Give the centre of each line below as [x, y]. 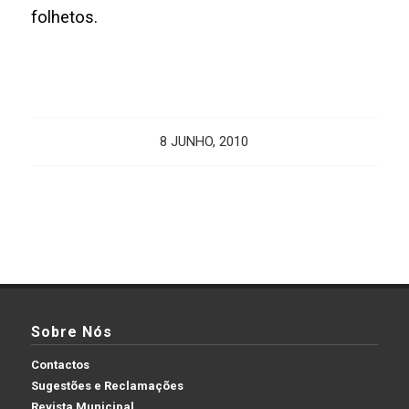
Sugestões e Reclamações [107, 385]
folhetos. [64, 16]
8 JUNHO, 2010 [204, 142]
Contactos [60, 364]
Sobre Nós [71, 331]
